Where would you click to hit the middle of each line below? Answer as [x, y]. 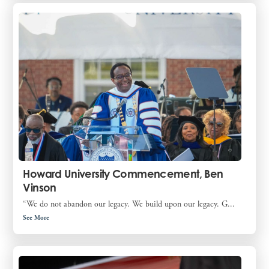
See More [36, 218]
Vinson [40, 187]
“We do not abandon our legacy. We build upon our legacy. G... [129, 204]
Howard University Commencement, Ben [123, 173]
